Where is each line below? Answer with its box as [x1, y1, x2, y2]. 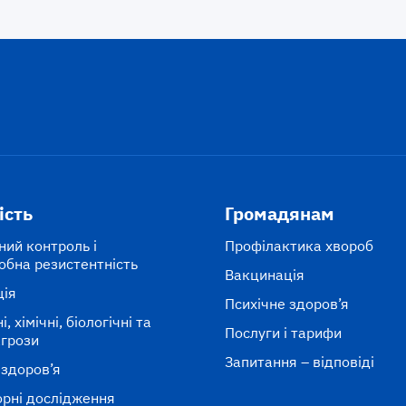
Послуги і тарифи [225, 324, 343, 343]
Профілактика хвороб [225, 237, 374, 256]
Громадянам [225, 201, 335, 227]
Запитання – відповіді [225, 353, 375, 372]
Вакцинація [225, 266, 305, 285]
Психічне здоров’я [225, 295, 350, 314]
